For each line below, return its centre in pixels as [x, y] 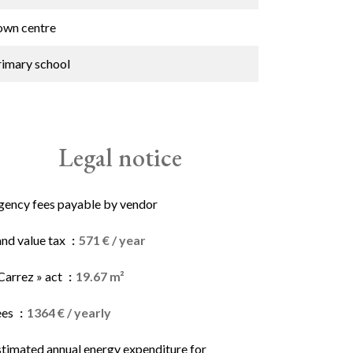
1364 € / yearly [69, 312]
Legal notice [120, 158]
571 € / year [112, 240]
